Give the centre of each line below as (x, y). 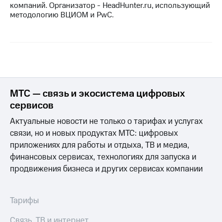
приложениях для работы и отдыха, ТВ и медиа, (100, 145)
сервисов (32, 106)
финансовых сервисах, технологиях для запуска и (103, 157)
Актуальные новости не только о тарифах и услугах (106, 122)
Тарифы (25, 201)
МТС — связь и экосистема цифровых (97, 94)
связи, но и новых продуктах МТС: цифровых (94, 134)
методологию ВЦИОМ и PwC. (62, 15)
